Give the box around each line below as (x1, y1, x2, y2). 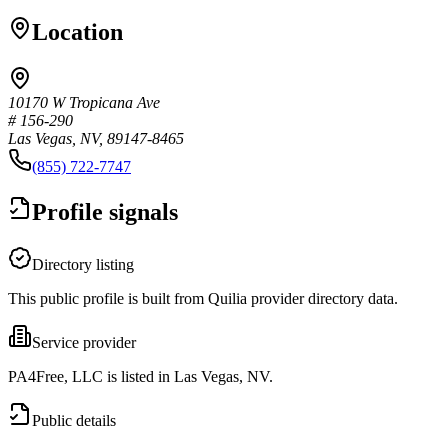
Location (32, 18, 123, 45)
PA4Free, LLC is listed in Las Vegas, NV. (8, 367, 273, 385)
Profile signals (32, 198, 178, 225)
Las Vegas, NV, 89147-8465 (8, 129, 184, 147)
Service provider (32, 333, 136, 351)
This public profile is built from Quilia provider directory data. (8, 289, 398, 307)
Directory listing (32, 255, 134, 273)
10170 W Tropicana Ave (8, 93, 160, 111)
